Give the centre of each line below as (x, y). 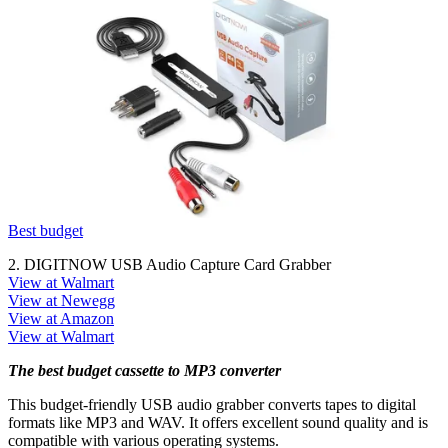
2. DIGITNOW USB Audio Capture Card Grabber (169, 265)
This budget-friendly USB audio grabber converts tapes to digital (212, 405)
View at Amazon (61, 319)
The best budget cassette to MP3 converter (144, 371)
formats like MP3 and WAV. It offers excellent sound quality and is (218, 423)
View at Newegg (61, 301)
